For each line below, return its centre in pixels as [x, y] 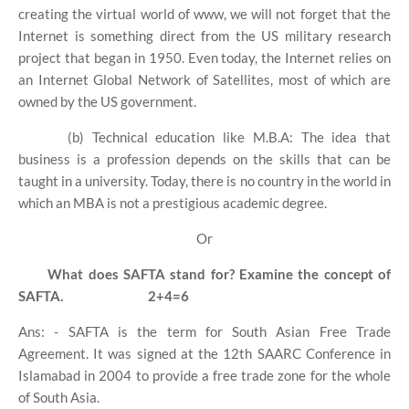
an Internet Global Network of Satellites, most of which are [204, 80]
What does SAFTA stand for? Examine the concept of [220, 274]
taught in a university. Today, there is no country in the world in [204, 181]
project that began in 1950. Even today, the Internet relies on [204, 58]
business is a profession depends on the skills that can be [204, 159]
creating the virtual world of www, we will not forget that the [204, 14]
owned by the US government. [107, 102]
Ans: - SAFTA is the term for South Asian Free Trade [204, 332]
